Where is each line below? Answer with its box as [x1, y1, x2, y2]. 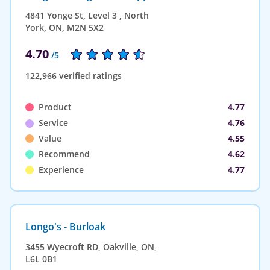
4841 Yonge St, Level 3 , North [25, 9, 149, 21]
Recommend [39, 148, 90, 160]
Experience [39, 163, 84, 175]
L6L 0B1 [25, 253, 57, 265]
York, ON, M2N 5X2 [25, 21, 104, 33]
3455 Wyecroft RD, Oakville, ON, [25, 240, 157, 253]
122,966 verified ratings [25, 69, 122, 81]
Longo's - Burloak [25, 219, 105, 233]
